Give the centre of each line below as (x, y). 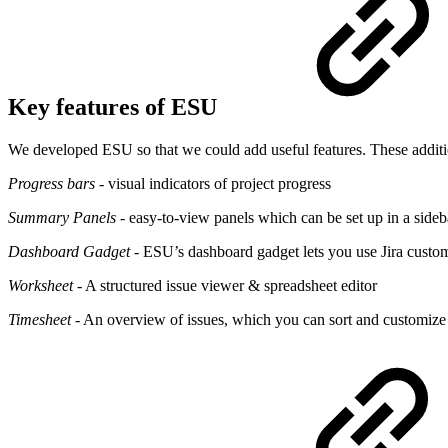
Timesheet (39, 319)
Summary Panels (62, 217)
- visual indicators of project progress (213, 183)
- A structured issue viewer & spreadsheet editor (225, 285)
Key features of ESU (115, 106)
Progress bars (51, 183)
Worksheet (40, 285)
